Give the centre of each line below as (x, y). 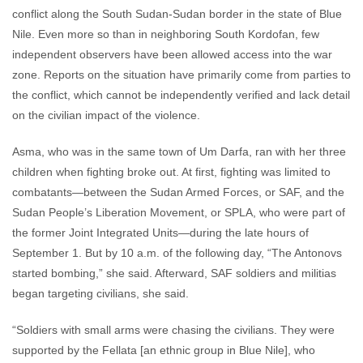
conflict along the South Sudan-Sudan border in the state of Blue (177, 14)
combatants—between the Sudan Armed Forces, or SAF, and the (178, 192)
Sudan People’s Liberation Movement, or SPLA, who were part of (179, 212)
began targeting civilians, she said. (100, 293)
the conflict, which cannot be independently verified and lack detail (181, 95)
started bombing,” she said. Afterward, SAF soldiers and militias (174, 273)
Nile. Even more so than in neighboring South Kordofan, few (166, 34)
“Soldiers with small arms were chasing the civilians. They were (173, 330)
